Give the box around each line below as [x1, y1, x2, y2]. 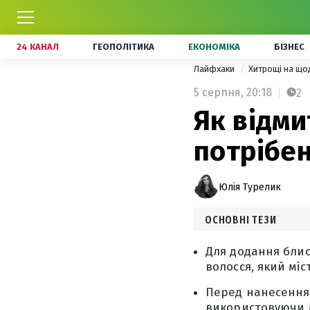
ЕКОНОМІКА [188, 42, 240, 52]
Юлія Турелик [219, 181, 281, 193]
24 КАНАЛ [17, 42, 59, 52]
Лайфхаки [194, 64, 237, 74]
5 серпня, [194, 86, 244, 99]
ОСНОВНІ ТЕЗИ [205, 213, 277, 226]
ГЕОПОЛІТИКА [93, 42, 154, 52]
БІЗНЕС [274, 42, 304, 52]
